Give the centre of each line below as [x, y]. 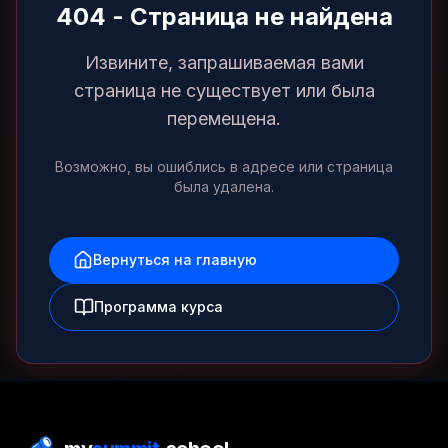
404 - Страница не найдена [224, 16]
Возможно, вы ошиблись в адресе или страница [224, 166]
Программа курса [158, 306]
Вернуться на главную [175, 259]
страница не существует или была [224, 90]
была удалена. [224, 186]
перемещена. [224, 118]
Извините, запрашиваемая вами [224, 62]
